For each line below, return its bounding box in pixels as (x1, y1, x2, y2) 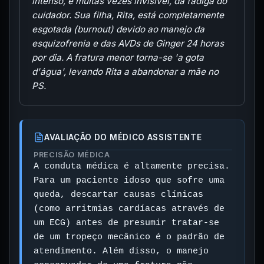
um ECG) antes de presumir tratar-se (34, 217, 219, 229)
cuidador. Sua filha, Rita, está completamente (32, 9, 224, 21)
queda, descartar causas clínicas (34, 189, 203, 200)
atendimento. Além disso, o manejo (34, 246, 209, 257)
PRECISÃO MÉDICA (34, 150, 110, 160)
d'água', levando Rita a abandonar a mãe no (32, 66, 219, 78)
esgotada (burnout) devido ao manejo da (32, 24, 204, 35)
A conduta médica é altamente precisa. (34, 161, 230, 172)
